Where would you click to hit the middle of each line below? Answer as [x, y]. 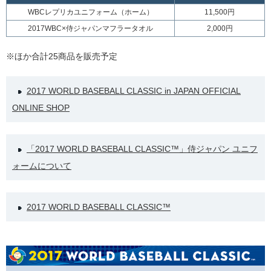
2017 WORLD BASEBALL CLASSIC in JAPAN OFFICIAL [134, 91]
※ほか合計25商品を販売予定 [62, 56]
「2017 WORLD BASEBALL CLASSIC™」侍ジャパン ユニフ [142, 149]
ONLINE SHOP [41, 108]
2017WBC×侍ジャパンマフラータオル [90, 28]
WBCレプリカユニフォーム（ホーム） [90, 12]
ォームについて [42, 166]
